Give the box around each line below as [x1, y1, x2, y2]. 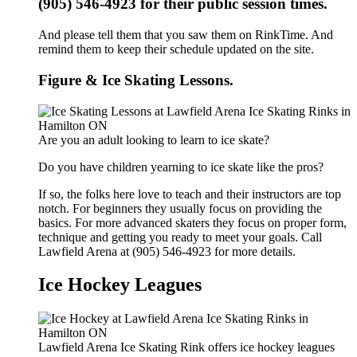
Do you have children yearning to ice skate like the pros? [38, 159, 324, 174]
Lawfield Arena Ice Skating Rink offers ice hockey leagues [38, 340, 335, 355]
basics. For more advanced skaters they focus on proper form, [38, 215, 347, 229]
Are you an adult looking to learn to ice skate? [38, 132, 269, 147]
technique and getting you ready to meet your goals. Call [38, 229, 322, 244]
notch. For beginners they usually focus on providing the [38, 201, 322, 215]
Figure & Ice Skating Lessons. [38, 71, 233, 88]
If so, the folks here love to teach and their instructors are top [38, 186, 341, 201]
